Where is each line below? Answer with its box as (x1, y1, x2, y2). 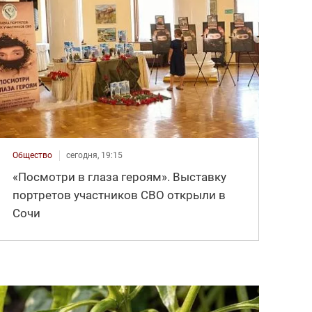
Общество (13, 150, 53, 161)
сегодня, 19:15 (66, 150, 123, 161)
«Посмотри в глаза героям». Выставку (13, 170, 227, 185)
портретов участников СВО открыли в (13, 188, 226, 203)
